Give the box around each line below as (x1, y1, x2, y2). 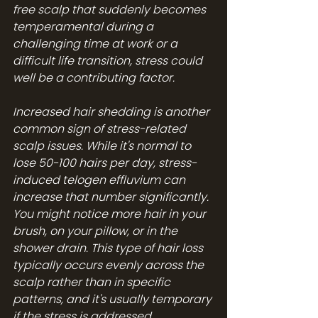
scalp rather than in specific (13, 273, 173, 290)
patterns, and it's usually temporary (13, 290, 214, 307)
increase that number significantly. (13, 188, 212, 205)
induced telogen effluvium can (13, 171, 188, 188)
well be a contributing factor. (13, 69, 175, 86)
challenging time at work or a (13, 35, 180, 52)
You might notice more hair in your (13, 205, 209, 222)
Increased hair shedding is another (13, 103, 212, 120)
